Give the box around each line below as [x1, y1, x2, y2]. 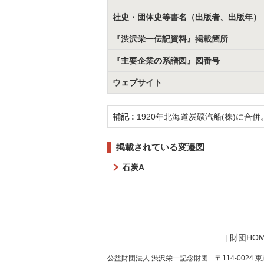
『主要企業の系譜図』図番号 [113, 55, 220, 65]
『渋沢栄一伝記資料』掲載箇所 [113, 34, 228, 44]
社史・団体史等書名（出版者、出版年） [113, 12, 261, 22]
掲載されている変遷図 [116, 141, 204, 152]
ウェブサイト [113, 77, 162, 87]
